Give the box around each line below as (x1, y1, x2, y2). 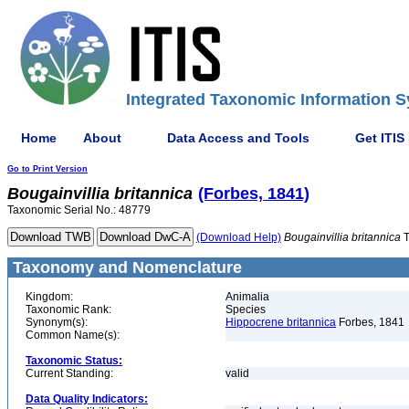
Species (225, 303, 266, 316)
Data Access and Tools (167, 130, 309, 145)
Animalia (225, 290, 269, 303)
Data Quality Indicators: (26, 393, 148, 405)
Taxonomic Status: (26, 354, 122, 367)
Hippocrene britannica (225, 316, 336, 329)
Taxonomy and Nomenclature (8, 258, 242, 277)
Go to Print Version (7, 164, 88, 173)
